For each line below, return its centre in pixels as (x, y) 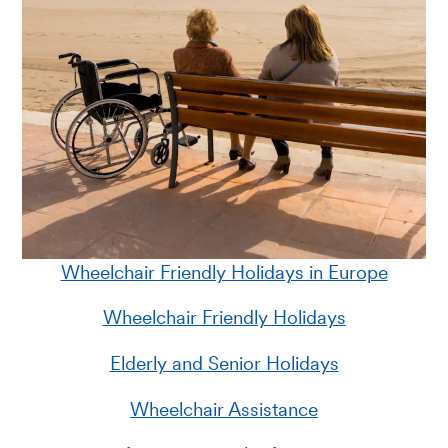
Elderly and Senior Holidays (224, 364)
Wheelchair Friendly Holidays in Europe (224, 272)
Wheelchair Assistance (224, 409)
